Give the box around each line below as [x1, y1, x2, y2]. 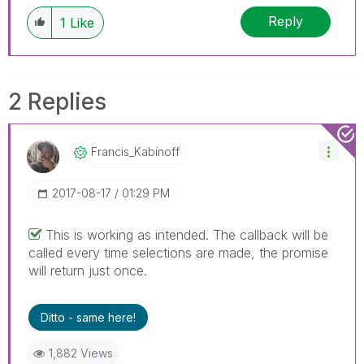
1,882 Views [49, 345, 113, 360]
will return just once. [28, 262, 147, 279]
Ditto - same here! [41, 310, 136, 324]
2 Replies [8, 87, 106, 115]
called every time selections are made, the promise [28, 244, 328, 261]
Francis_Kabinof [91, 144, 175, 158]
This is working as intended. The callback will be [45, 226, 328, 243]
